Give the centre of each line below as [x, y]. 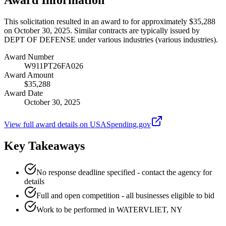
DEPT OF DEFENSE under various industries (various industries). [111, 39]
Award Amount [29, 75]
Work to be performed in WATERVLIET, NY [109, 209]
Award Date [23, 93]
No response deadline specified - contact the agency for [124, 172]
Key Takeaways [44, 146]
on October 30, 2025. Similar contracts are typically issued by [102, 30]
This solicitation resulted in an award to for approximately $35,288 [110, 21]
